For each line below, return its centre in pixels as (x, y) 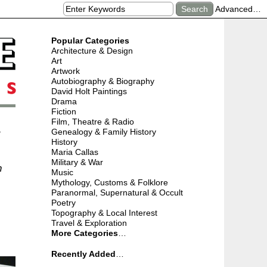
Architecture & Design (92, 51)
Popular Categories (90, 41)
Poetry (63, 203)
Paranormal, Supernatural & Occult (117, 193)
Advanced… (238, 9)
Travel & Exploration (89, 223)
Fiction (64, 111)
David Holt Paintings (89, 91)
